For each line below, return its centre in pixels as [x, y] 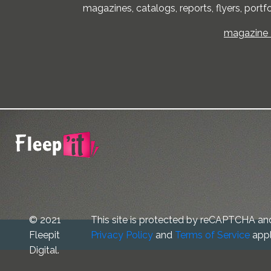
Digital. [44, 250]
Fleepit [44, 235]
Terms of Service [212, 235]
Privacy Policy [122, 235]
